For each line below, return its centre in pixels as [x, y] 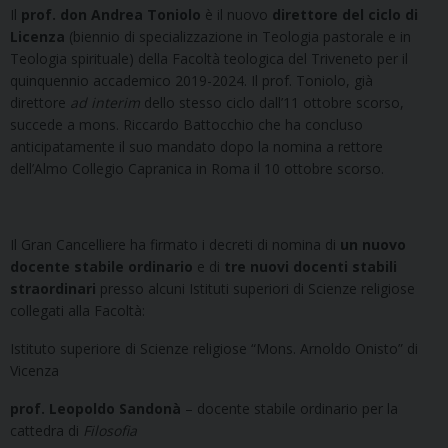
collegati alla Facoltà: [77, 311]
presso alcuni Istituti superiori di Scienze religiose [255, 289]
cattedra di [46, 431]
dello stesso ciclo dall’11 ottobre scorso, [272, 103]
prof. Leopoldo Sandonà [95, 409]
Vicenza [34, 371]
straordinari [53, 289]
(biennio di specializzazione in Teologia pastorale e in [238, 37]
